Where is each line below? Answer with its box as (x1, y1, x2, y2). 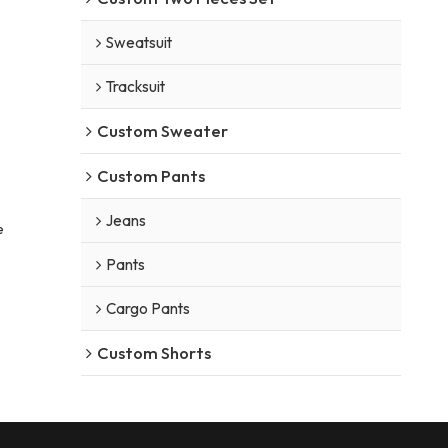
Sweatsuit (105, 32, 172, 52)
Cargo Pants (105, 298, 190, 318)
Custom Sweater (96, 119, 228, 141)
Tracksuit (105, 76, 165, 96)
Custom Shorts (96, 341, 211, 363)
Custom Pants (96, 164, 205, 186)
